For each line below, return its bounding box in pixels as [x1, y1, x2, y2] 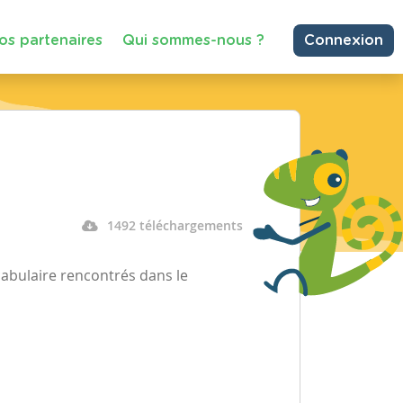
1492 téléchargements [106, 217, 243, 234]
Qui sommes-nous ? [122, 32, 264, 48]
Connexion [304, 33, 383, 48]
